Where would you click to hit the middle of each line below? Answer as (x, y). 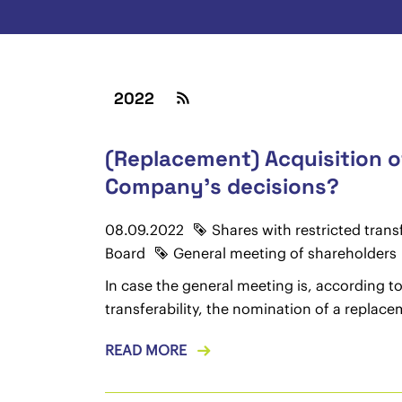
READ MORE (145, 350)
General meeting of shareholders (284, 253)
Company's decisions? (222, 186)
